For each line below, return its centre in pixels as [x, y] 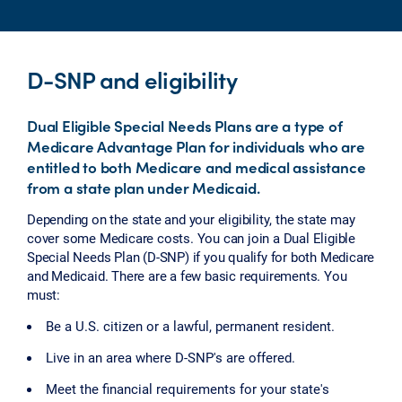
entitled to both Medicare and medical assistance [197, 167]
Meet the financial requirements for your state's [188, 388]
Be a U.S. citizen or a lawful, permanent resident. [190, 325]
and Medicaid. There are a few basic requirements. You [187, 275]
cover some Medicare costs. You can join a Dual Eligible [191, 237]
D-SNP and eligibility [132, 79]
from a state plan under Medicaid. [144, 188]
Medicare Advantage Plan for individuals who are [196, 147]
